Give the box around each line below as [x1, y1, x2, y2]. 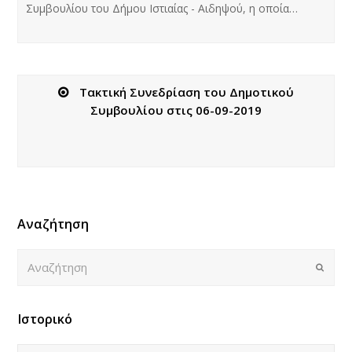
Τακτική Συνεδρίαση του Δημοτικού [79, 83, 294, 100]
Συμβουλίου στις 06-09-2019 [90, 101, 262, 118]
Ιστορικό [17, 310, 73, 328]
